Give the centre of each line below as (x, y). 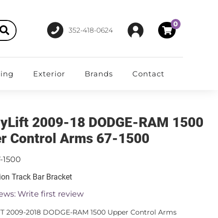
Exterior (49, 74)
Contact (148, 74)
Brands (99, 74)
